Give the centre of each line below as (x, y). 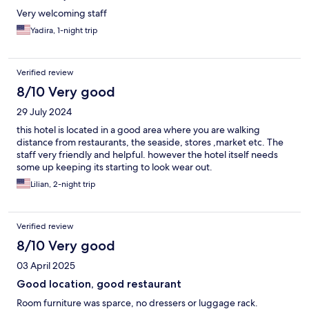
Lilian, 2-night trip (63, 185)
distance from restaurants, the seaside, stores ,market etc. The (150, 142)
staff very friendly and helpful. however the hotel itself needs (147, 155)
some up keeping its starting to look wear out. (114, 167)
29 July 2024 (44, 112)
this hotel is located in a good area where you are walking (138, 130)
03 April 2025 (46, 266)
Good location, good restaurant (99, 284)
